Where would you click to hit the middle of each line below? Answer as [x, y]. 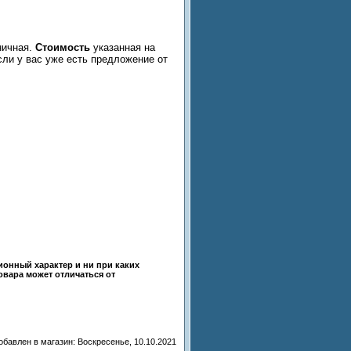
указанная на [123, 47]
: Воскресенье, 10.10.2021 [125, 341]
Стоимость [63, 47]
